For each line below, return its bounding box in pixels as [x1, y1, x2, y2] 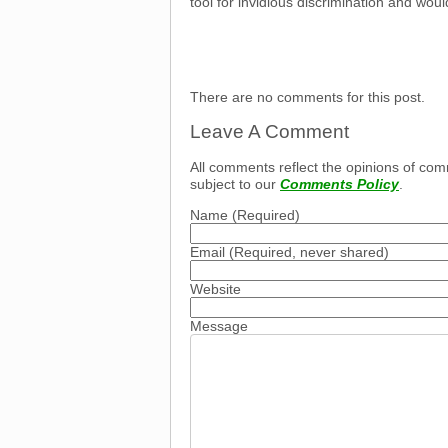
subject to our [190, 175, 280, 192]
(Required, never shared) [225, 244, 389, 261]
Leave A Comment [190, 121, 349, 143]
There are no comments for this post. [190, 88, 425, 105]
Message [190, 318, 248, 335]
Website [190, 281, 241, 298]
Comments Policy [280, 175, 399, 192]
